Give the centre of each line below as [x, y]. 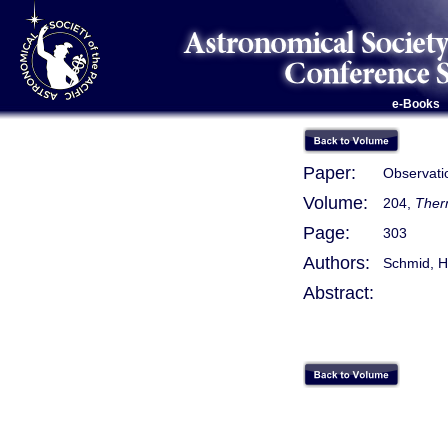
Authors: [336, 263]
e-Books [415, 104]
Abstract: [338, 293]
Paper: [329, 173]
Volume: [335, 203]
